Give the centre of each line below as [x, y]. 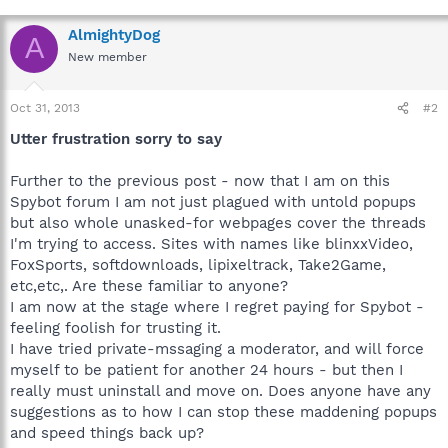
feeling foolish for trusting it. [115, 328]
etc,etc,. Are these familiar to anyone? [149, 286]
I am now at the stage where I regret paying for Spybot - [217, 307]
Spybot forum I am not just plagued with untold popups [213, 202]
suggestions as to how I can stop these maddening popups [223, 412]
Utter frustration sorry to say [116, 139]
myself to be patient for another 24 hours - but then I [206, 370]
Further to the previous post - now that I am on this [200, 181]
